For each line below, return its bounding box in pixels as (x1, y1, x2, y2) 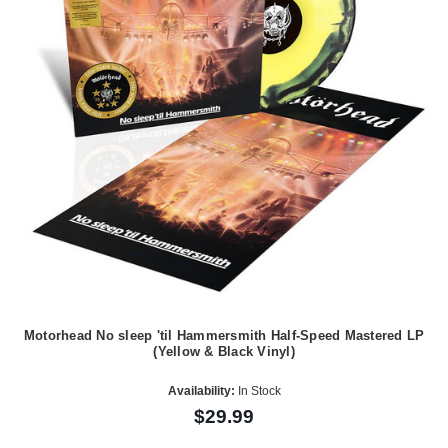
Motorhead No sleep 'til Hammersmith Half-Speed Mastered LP (23, 327, 425, 343)
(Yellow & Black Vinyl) (153, 343, 295, 359)
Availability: (167, 384, 235, 399)
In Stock (234, 384, 281, 399)
